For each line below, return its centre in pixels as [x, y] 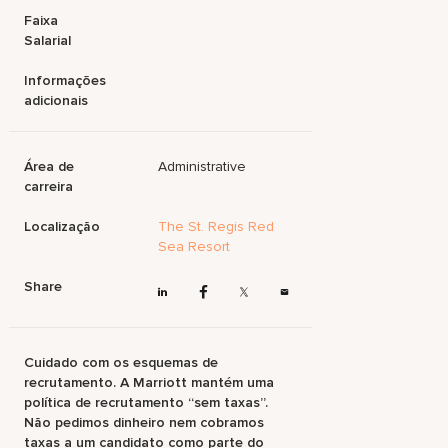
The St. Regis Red [216, 226]
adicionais [56, 100]
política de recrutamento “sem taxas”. [146, 403]
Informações [65, 80]
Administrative [202, 166]
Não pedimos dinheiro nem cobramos [144, 423]
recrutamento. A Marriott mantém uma [149, 383]
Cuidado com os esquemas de [121, 363]
